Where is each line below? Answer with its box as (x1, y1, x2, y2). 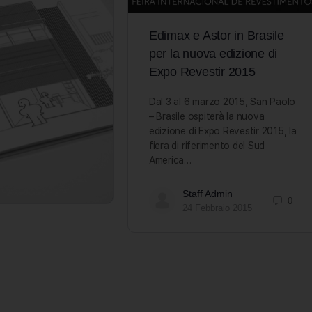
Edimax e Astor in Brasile (148, 29, 284, 43)
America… (148, 155, 192, 166)
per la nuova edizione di (148, 47, 278, 61)
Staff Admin (182, 188, 233, 200)
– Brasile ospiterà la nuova (148, 111, 265, 123)
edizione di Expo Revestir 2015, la (148, 125, 297, 137)
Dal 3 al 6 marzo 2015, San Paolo (148, 96, 296, 108)
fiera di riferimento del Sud (148, 140, 265, 152)
